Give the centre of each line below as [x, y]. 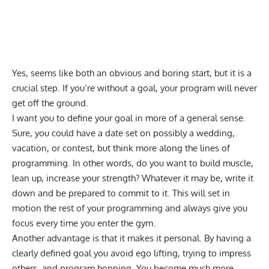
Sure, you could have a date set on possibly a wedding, [123, 133]
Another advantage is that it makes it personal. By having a [131, 238]
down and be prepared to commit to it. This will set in [121, 193]
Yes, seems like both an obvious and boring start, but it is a [132, 73]
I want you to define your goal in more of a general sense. [129, 118]
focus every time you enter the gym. [84, 223]
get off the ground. [50, 103]
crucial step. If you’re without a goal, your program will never [134, 88]
